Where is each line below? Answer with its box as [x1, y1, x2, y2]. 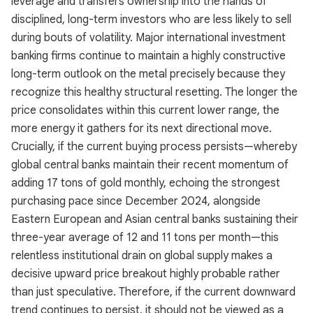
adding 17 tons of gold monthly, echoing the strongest [11, 176, 280, 190]
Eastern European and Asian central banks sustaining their [11, 212, 298, 226]
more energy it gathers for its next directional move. [11, 122, 272, 136]
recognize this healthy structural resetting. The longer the [11, 85, 298, 99]
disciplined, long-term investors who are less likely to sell [11, 13, 291, 27]
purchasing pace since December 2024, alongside [11, 194, 261, 208]
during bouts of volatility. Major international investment [11, 31, 286, 45]
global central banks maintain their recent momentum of [11, 158, 289, 172]
